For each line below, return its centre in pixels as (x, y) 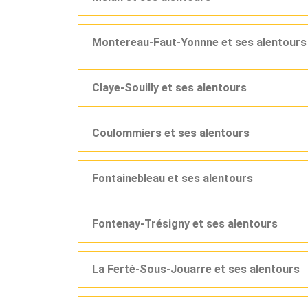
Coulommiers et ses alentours (171, 133)
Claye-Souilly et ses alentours (169, 88)
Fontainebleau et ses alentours (173, 178)
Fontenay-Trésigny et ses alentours (185, 224)
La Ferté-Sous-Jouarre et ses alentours (196, 269)
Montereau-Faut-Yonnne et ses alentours (199, 42)
